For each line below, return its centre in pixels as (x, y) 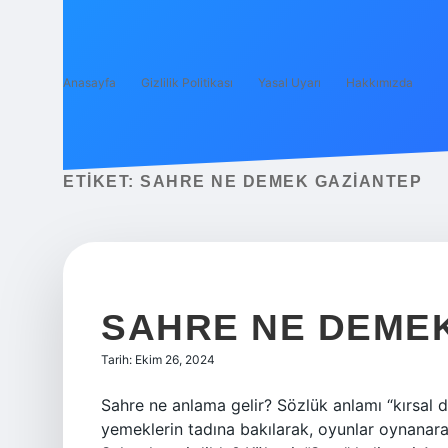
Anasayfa (89, 82)
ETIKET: (101, 181)
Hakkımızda (379, 82)
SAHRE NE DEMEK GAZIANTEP (281, 181)
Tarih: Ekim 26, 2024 (158, 359)
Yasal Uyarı (289, 82)
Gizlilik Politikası (187, 82)
